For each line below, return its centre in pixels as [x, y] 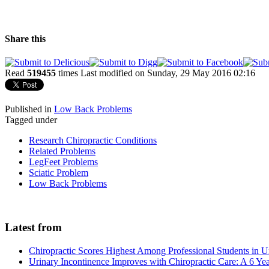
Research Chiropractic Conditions [93, 141]
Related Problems [62, 151]
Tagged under [31, 120]
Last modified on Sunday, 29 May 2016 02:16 [168, 73]
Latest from [33, 228]
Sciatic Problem [59, 173]
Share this [25, 39]
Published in [28, 109]
